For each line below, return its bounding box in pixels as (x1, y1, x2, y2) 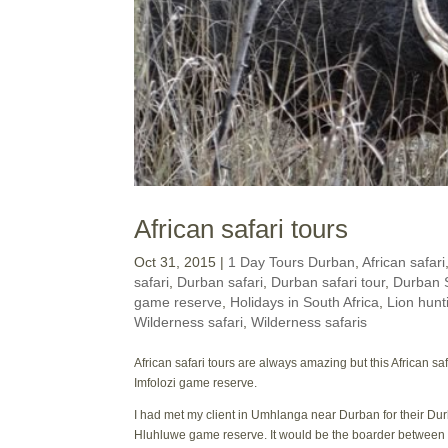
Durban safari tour (271, 273, 386, 290)
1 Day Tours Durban (228, 253, 356, 270)
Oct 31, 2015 (134, 253, 217, 270)
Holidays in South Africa (230, 293, 380, 310)
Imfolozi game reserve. (134, 375, 258, 390)
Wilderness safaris (251, 313, 368, 330)
